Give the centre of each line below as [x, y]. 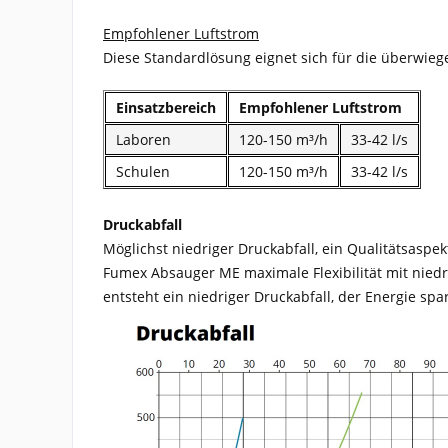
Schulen [143, 172]
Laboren [143, 140]
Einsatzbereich [166, 108]
